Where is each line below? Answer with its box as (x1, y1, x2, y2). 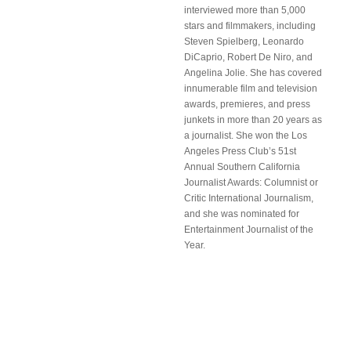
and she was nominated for (184, 208, 299, 219)
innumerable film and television (184, 83, 317, 94)
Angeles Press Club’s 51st (184, 146, 296, 157)
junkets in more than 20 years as (184, 114, 322, 125)
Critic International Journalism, (184, 193, 313, 204)
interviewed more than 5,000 (184, 5, 306, 16)
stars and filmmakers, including (184, 20, 316, 31)
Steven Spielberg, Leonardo (184, 36, 304, 47)
